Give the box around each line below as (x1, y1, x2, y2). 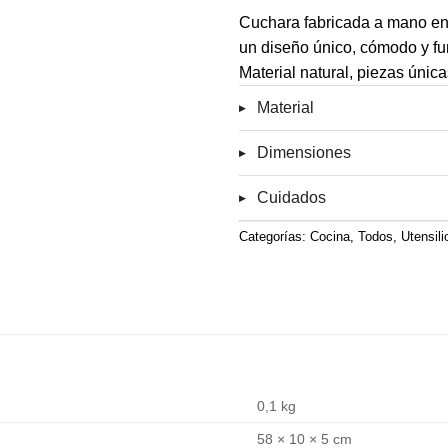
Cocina (310, 228, 350, 244)
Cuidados (257, 188, 326, 206)
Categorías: (239, 228, 310, 244)
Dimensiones (257, 143, 351, 161)
